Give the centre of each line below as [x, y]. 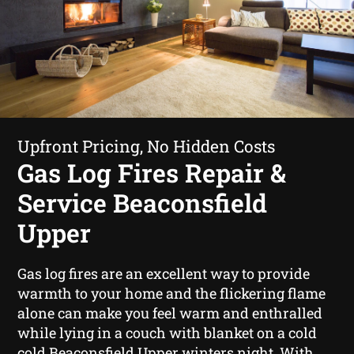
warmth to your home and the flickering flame [172, 293]
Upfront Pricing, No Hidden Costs [147, 146]
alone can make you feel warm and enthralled [170, 313]
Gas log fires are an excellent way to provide [164, 273]
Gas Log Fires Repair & [152, 172]
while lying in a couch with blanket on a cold [168, 332]
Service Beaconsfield [143, 202]
